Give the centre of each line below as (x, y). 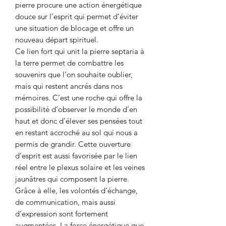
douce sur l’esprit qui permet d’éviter (77, 17)
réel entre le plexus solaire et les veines (80, 167)
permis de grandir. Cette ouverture (73, 144)
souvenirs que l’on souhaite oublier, (74, 75)
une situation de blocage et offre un (74, 28)
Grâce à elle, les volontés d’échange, (76, 191)
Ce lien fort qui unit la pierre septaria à (80, 51)
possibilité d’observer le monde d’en (76, 109)
